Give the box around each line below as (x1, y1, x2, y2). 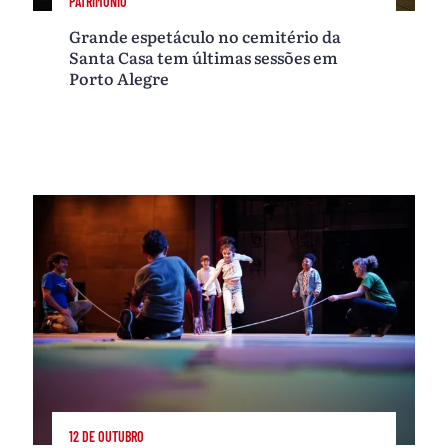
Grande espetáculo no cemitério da (69, 24, 342, 49)
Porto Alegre (69, 66, 170, 91)
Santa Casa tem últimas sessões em (69, 45, 339, 70)
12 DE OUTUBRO (69, 427, 145, 445)
